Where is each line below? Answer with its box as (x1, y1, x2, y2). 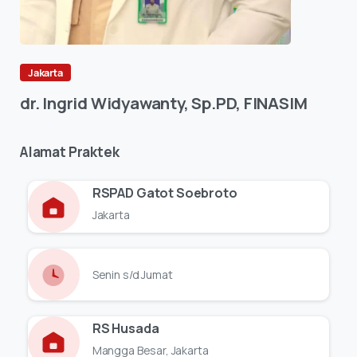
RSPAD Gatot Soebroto (92, 184, 237, 202)
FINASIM (243, 92, 308, 115)
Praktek (68, 143, 120, 162)
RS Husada (92, 319, 159, 337)
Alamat (20, 143, 66, 162)
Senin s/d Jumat (92, 267, 173, 283)
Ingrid (42, 92, 88, 115)
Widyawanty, (90, 92, 189, 115)
